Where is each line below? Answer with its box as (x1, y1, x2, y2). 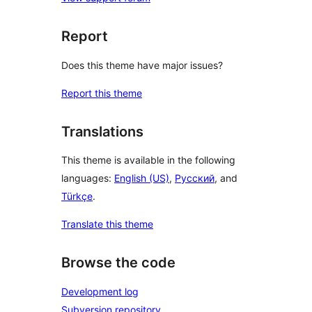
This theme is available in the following (61, 154, 235, 166)
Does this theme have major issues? (61, 58, 223, 71)
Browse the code (61, 254, 175, 272)
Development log (61, 286, 139, 297)
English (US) (114, 172, 169, 185)
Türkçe (61, 190, 93, 203)
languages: (61, 172, 114, 185)
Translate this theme (61, 218, 153, 231)
